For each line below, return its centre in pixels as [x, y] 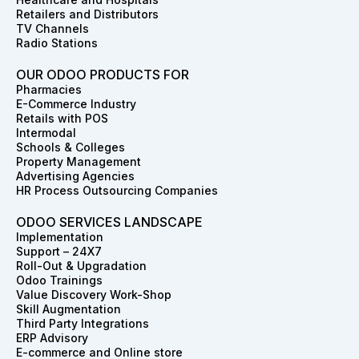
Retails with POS [62, 119]
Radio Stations [57, 43]
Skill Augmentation [69, 309]
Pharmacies [49, 90]
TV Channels [52, 29]
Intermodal [46, 133]
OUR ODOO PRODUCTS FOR [103, 75]
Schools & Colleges [71, 147]
